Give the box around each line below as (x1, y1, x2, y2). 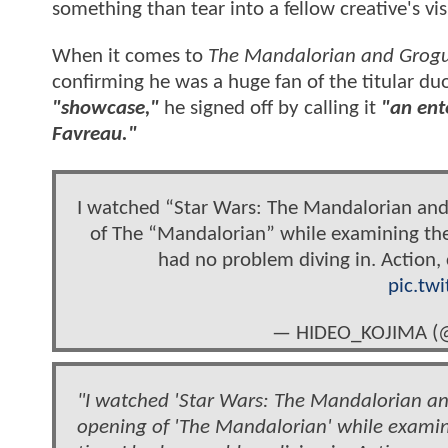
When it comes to (52, 46, 208, 68)
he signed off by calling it (159, 98, 381, 120)
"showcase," (52, 98, 159, 120)
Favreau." (52, 124, 137, 146)
